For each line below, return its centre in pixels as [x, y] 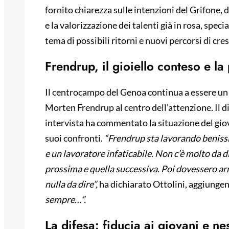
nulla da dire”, [71, 184]
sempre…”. [65, 200]
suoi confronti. [75, 138]
